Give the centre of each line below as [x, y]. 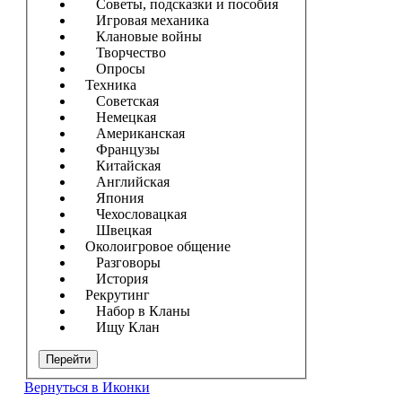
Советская [116, 100]
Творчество [120, 52]
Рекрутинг [112, 294]
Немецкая [115, 117]
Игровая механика [141, 20]
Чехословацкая [130, 214]
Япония [109, 197]
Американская [129, 133]
